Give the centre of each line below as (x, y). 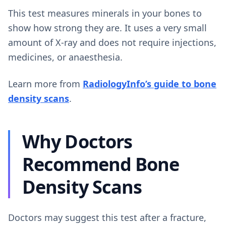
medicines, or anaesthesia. (65, 57)
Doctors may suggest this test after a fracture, (107, 217)
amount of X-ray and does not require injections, (112, 42)
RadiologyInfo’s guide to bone (150, 83)
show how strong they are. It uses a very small (107, 27)
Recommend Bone (101, 164)
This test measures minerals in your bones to (105, 13)
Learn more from (45, 83)
